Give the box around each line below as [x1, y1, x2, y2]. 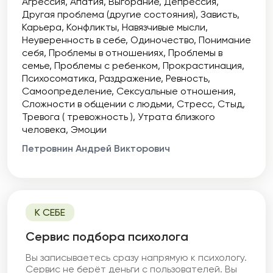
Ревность [166, 73, 208, 84]
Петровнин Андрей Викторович [22, 143, 170, 154]
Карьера [22, 21, 62, 33]
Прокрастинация [163, 60, 242, 71]
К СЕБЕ [35, 207, 65, 218]
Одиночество [130, 34, 194, 46]
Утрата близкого [138, 111, 215, 122]
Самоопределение [22, 85, 112, 97]
